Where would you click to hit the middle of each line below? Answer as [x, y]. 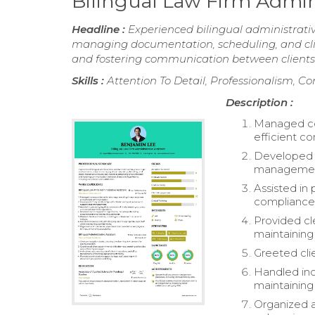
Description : [260, 103]
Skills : [89, 81]
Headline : [100, 30]
